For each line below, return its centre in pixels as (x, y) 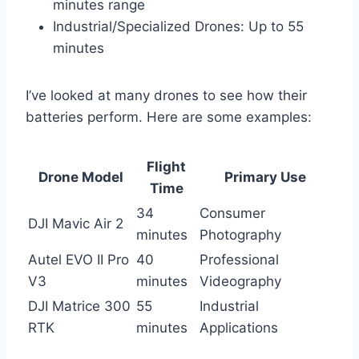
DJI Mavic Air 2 (76, 223)
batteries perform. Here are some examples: (169, 117)
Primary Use (265, 177)
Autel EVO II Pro (79, 259)
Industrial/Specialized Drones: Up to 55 (178, 26)
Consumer (232, 213)
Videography (240, 281)
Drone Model (81, 177)
